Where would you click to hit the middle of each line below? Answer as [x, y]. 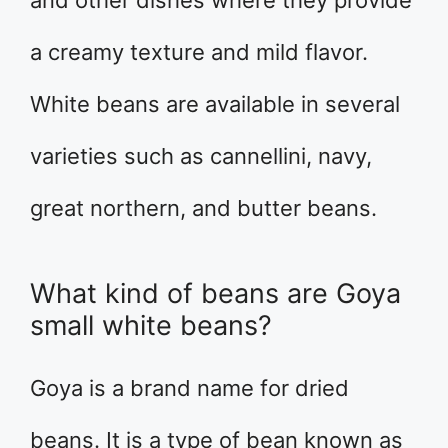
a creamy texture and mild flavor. [199, 52]
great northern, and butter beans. [203, 208]
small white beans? [151, 326]
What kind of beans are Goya [215, 294]
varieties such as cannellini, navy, [201, 156]
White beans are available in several [215, 104]
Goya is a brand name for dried [189, 388]
